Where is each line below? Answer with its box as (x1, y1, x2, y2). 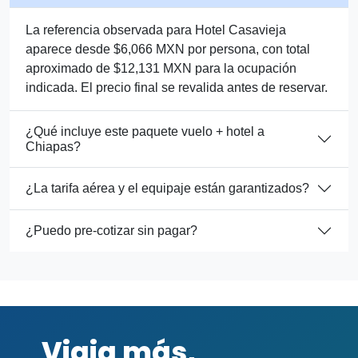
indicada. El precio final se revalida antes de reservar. (26, 80, 328, 94)
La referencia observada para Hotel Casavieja (26, 22, 286, 37)
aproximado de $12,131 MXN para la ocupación (26, 61, 296, 75)
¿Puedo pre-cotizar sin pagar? (26, 224, 197, 238)
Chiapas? (26, 139, 81, 153)
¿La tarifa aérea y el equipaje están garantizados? (26, 181, 309, 196)
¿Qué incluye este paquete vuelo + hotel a (26, 124, 265, 138)
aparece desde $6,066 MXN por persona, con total (26, 42, 310, 56)
